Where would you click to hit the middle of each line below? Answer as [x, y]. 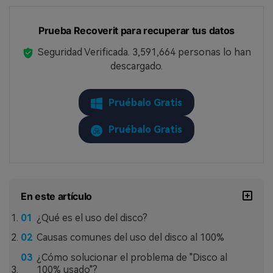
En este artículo [57, 196]
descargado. [136, 66]
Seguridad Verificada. [85, 52]
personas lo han [214, 52]
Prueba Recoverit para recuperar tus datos [136, 31]
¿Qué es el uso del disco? [92, 218]
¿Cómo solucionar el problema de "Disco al [132, 258]
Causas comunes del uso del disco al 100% [130, 238]
